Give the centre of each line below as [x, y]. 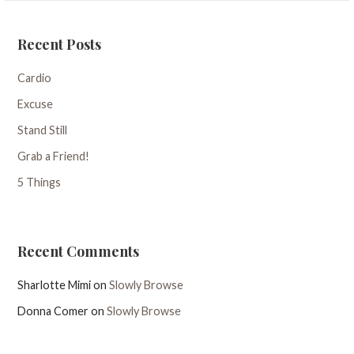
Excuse [36, 104]
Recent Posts [60, 45]
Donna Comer [53, 311]
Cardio [35, 78]
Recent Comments [79, 252]
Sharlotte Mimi [55, 285]
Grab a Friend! [54, 156]
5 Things [40, 183]
